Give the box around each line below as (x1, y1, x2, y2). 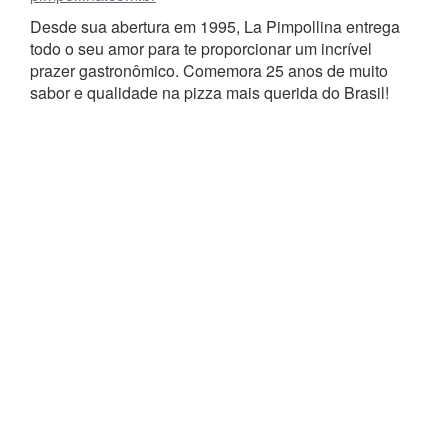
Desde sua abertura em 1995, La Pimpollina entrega (30, 15, 400, 38)
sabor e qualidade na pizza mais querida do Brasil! (30, 81, 389, 104)
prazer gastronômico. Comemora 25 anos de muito (30, 59, 388, 82)
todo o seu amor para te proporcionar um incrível (30, 37, 372, 60)
